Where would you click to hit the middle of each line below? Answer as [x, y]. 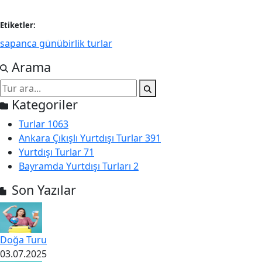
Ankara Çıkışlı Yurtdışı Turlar [82, 138]
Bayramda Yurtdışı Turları [76, 166]
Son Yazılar [42, 190]
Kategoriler [43, 104]
